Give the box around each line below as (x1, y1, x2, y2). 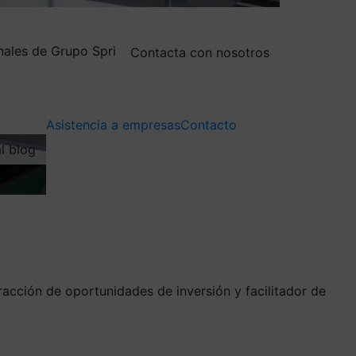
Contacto (180, 116, 237, 133)
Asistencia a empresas (46, 116, 180, 133)
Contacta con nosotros (130, 44, 269, 60)
